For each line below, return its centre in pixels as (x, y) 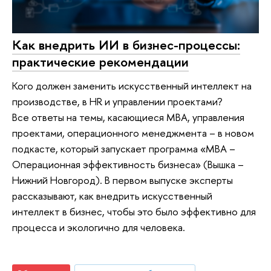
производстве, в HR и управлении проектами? (117, 102)
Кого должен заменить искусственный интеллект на (132, 86)
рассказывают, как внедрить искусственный (112, 196)
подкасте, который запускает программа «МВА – (124, 149)
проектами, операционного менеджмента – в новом (133, 133)
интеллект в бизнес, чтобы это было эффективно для (134, 212)
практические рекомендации (100, 61)
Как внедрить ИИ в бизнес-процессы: (126, 44)
